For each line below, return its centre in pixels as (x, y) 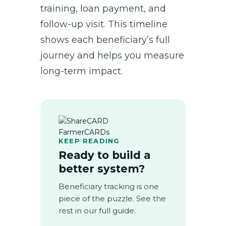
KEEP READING (89, 140)
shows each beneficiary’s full (105, 40)
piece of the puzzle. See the (112, 198)
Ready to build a (104, 155)
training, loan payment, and (103, 8)
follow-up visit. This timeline (104, 24)
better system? (102, 168)
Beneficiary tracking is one (109, 186)
